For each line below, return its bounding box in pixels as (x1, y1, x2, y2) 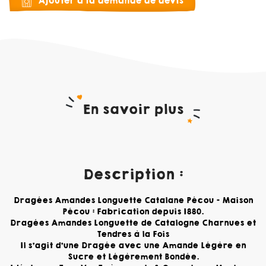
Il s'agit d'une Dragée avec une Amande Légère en (20, 240, 246, 252)
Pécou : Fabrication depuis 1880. (62, 206, 204, 218)
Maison (221, 195, 253, 207)
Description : (83, 165, 183, 185)
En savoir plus (83, 100, 183, 119)
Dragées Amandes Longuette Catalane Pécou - (13, 195, 222, 207)
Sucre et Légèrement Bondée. (67, 251, 199, 263)
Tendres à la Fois (97, 229, 169, 240)
